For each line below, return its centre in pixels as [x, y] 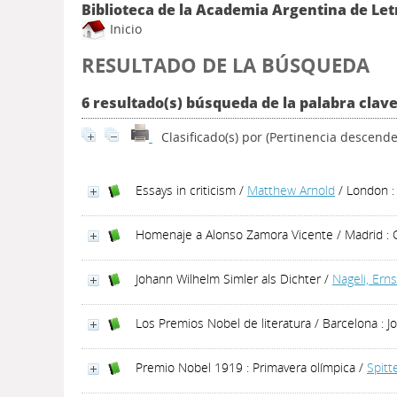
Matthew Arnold [291, 190]
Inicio [124, 28]
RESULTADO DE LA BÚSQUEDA [226, 65]
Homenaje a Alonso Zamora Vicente [234, 234]
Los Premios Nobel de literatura [223, 323]
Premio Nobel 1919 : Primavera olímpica [245, 367]
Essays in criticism [186, 190]
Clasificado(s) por [214, 137]
